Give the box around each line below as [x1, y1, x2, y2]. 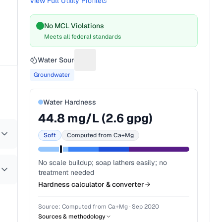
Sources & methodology [38, 213, 106, 221]
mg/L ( [65, 111, 106, 126]
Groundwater [34, 71, 71, 79]
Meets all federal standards [44, 33, 121, 41]
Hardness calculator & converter [38, 180, 145, 189]
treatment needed [38, 168, 95, 177]
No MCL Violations [44, 21, 105, 30]
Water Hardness [43, 98, 97, 107]
